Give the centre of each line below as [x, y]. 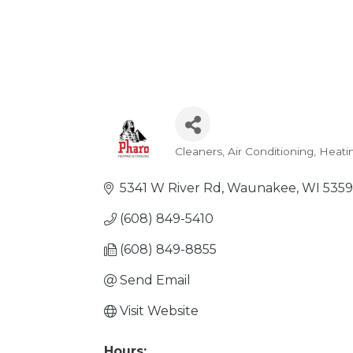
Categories [224, 164]
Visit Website [159, 311]
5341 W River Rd [171, 188]
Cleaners [199, 151]
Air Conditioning [271, 151]
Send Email [155, 280]
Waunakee [262, 188]
